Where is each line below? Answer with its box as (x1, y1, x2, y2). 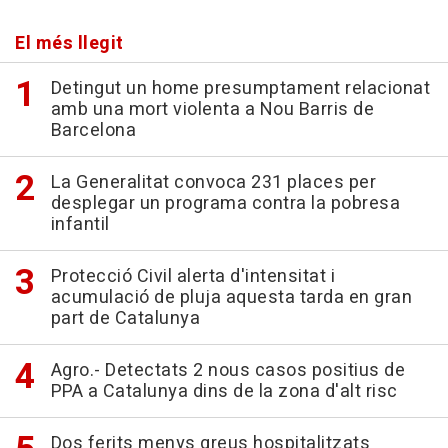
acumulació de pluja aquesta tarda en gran (50, 284, 412, 312)
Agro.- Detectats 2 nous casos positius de (50, 357, 405, 385)
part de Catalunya (50, 305, 200, 333)
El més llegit (15, 30, 124, 58)
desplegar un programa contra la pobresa (50, 190, 400, 218)
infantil (50, 211, 110, 239)
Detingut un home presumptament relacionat (50, 75, 430, 103)
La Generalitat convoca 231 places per (50, 169, 376, 197)
